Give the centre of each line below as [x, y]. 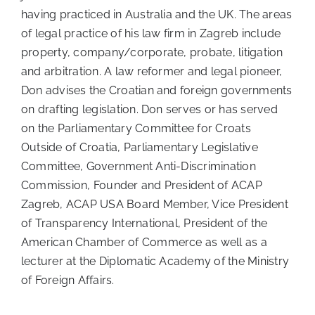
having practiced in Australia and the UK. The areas [157, 14]
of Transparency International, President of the [144, 223]
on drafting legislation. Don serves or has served [149, 109]
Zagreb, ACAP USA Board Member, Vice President [155, 204]
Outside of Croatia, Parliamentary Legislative [140, 147]
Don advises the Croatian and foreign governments [157, 90]
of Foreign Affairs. [68, 280]
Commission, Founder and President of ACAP [142, 185]
